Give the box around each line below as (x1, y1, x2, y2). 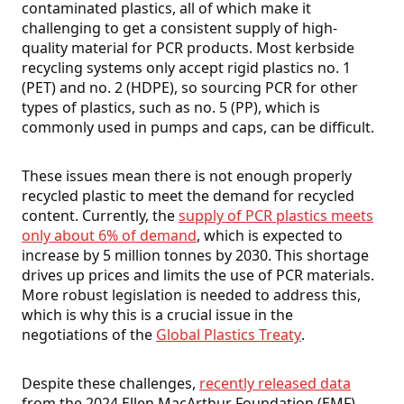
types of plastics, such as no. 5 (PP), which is (22, 97, 320, 118)
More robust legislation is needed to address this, (22, 285, 361, 306)
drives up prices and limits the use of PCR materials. (22, 265, 374, 286)
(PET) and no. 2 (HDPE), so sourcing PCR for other (22, 78, 358, 98)
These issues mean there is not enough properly (22, 166, 352, 187)
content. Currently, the (22, 206, 179, 226)
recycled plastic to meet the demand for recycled (22, 186, 354, 207)
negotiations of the (22, 325, 156, 345)
